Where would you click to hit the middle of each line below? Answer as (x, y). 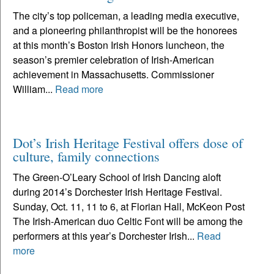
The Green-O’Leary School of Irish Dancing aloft (117, 177)
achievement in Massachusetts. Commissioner (113, 74)
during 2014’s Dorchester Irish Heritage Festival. (117, 191)
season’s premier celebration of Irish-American (113, 59)
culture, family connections (86, 156)
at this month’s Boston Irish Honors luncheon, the (119, 45)
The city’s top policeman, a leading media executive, (126, 15)
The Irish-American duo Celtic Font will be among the (128, 221)
